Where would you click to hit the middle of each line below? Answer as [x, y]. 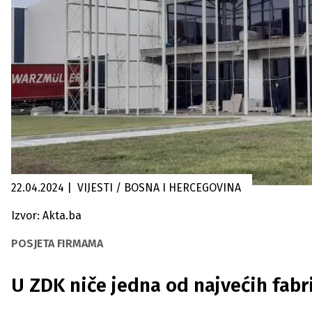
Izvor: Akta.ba [46, 215]
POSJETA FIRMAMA [57, 243]
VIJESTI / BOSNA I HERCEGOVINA [178, 187]
